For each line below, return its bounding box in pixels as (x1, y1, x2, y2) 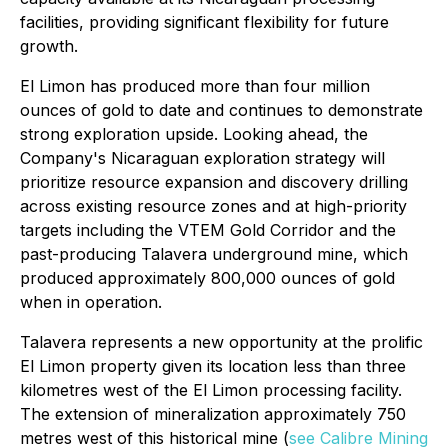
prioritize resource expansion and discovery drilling (20, 172, 408, 192)
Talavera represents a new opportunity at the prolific (20, 332, 423, 352)
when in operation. (20, 292, 162, 312)
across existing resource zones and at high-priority (20, 196, 407, 216)
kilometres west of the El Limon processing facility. (20, 380, 402, 400)
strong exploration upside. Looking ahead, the (20, 124, 368, 144)
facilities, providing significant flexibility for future (20, 12, 389, 32)
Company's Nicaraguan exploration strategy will (20, 148, 385, 168)
